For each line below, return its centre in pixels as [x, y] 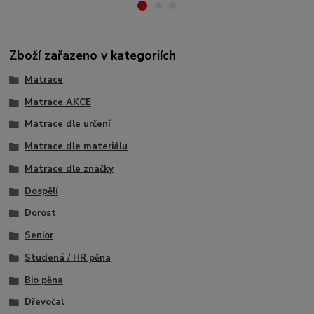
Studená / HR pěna [67, 258]
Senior [39, 236]
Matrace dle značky [69, 169]
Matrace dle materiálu [76, 147]
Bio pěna [43, 280]
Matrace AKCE [57, 102]
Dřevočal [44, 302]
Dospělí [41, 191]
